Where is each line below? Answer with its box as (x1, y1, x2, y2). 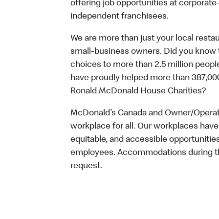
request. (70, 162, 102, 171)
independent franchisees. (70, 12, 169, 21)
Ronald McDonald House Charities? (70, 87, 206, 96)
